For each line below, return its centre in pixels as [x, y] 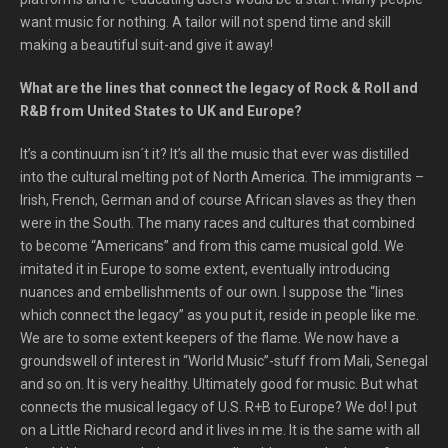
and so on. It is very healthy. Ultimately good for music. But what [219, 384]
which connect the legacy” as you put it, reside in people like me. [219, 315]
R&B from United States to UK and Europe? [161, 111]
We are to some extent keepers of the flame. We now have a [209, 338]
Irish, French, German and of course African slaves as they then [218, 200]
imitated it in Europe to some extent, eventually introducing [205, 269]
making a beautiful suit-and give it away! [146, 45]
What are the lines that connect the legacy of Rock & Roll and [219, 88]
